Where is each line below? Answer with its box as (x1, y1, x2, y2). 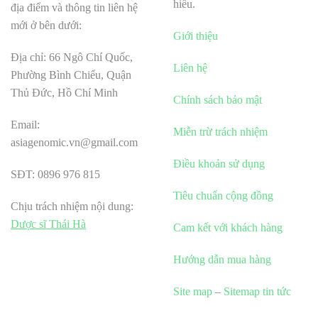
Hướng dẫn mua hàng (173, 253, 271, 266)
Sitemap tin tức (224, 285, 291, 298)
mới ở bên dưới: (11, 19, 82, 32)
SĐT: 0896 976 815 (11, 168, 100, 181)
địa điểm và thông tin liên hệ (11, 1, 138, 14)
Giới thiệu (173, 30, 218, 43)
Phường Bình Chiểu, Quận (11, 69, 131, 82)
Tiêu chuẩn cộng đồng (173, 190, 273, 202)
